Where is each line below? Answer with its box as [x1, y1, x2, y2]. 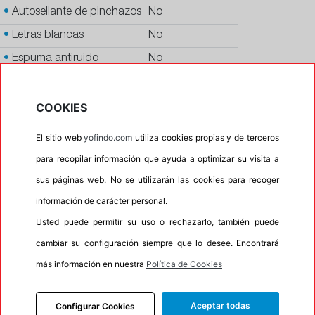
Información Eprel [148, 239, 234, 251]
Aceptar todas [190, 300, 250, 311]
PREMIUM [148, 146, 196, 158]
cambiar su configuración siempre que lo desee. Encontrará [36, 238, 279, 249]
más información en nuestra [36, 259, 146, 270]
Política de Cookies [146, 259, 222, 270]
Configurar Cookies [55, 301, 135, 312]
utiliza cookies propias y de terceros [132, 132, 280, 143]
